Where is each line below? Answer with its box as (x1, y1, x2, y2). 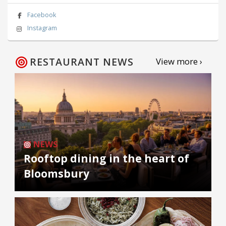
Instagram (27, 24, 57, 33)
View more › (155, 55, 202, 68)
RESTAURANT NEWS (30, 55, 134, 69)
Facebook (27, 10, 56, 19)
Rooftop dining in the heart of (24, 151, 189, 166)
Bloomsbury (24, 166, 89, 181)
